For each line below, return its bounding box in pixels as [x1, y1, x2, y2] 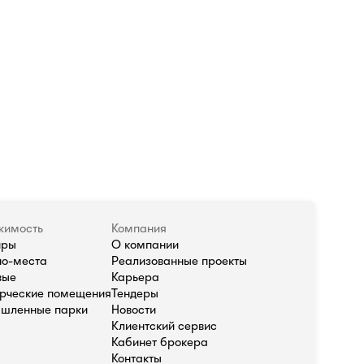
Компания [111, 221, 167, 236]
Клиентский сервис [111, 318, 217, 333]
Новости [111, 302, 156, 317]
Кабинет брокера [111, 335, 208, 349]
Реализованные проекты [111, 253, 247, 268]
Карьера [111, 270, 159, 284]
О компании [111, 237, 179, 252]
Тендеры [111, 286, 158, 301]
